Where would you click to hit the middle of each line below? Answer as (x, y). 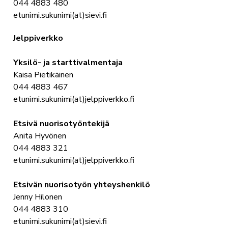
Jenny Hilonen (37, 197)
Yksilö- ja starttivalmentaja (68, 63)
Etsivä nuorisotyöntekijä (61, 124)
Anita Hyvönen (39, 136)
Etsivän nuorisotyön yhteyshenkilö (81, 185)
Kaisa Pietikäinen (43, 75)
